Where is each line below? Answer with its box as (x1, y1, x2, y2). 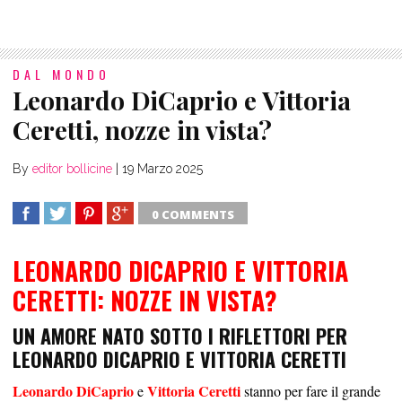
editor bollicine (32, 162, 112, 177)
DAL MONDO (13, 65, 110, 84)
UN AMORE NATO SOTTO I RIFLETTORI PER (13, 321, 347, 351)
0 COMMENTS (152, 206, 234, 223)
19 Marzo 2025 (122, 162, 203, 177)
